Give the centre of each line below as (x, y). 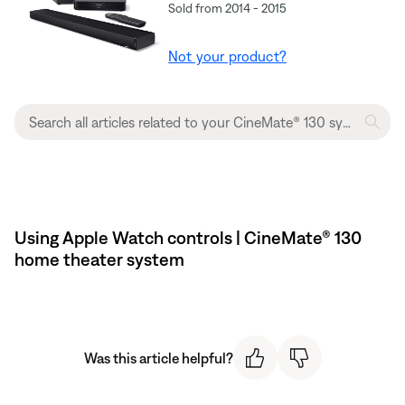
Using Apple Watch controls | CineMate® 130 (188, 238)
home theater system (99, 259)
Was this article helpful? (158, 358)
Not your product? (227, 57)
